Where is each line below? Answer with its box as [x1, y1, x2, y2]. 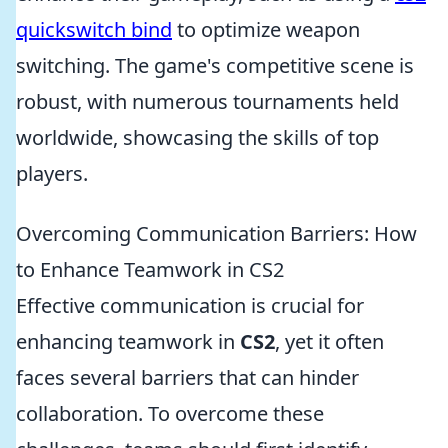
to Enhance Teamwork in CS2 [16, 256, 284, 283]
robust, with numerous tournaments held [16, 88, 399, 115]
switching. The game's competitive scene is [16, 52, 414, 79]
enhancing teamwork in [16, 328, 240, 355]
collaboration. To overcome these [16, 400, 324, 427]
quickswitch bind [16, 16, 172, 43]
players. [16, 160, 88, 187]
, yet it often [275, 328, 384, 355]
